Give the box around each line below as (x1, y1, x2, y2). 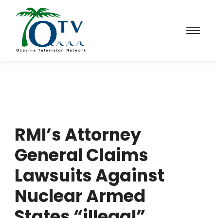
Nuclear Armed (15, 183, 145, 208)
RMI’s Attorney (15, 122, 141, 146)
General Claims (15, 143, 148, 167)
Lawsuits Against (15, 163, 164, 187)
